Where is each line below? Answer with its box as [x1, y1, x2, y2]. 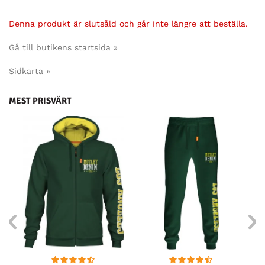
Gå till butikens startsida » [9, 43, 118, 53]
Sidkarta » [9, 66, 50, 76]
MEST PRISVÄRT [9, 95, 72, 106]
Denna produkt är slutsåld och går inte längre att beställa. [9, 19, 248, 29]
